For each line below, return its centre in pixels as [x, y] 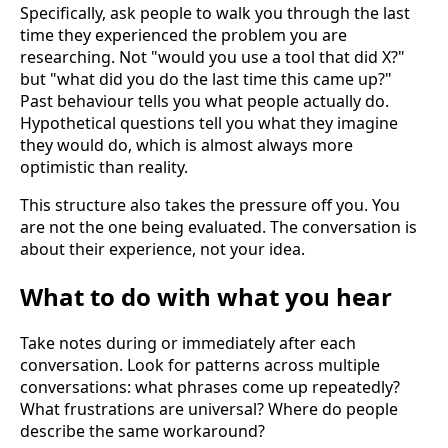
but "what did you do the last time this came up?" [206, 78]
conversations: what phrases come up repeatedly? [210, 387]
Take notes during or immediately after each [188, 343]
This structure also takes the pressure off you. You [210, 204]
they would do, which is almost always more [186, 144]
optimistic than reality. [104, 166]
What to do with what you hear [206, 296]
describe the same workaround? [142, 431]
